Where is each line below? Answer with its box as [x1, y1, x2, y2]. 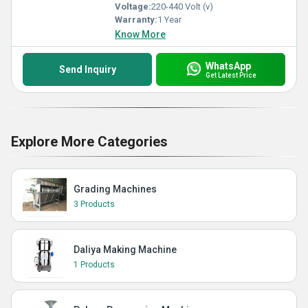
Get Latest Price [205, 71, 256, 79]
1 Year [157, 14, 181, 25]
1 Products [74, 260, 115, 269]
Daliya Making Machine [74, 244, 177, 255]
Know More [115, 29, 166, 40]
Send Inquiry [58, 64, 116, 75]
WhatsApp [205, 60, 251, 71]
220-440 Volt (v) [151, 1, 213, 12]
